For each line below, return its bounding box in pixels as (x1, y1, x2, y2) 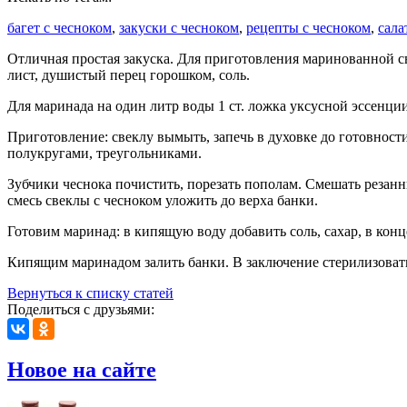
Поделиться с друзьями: (7, 302, 154, 318)
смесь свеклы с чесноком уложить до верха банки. (7, 193, 318, 209)
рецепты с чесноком (246, 20, 371, 36)
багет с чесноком (7, 20, 112, 36)
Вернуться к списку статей (7, 285, 174, 302)
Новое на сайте (7, 358, 156, 382)
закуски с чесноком (119, 20, 239, 36)
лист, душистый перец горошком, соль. (7, 67, 250, 84)
